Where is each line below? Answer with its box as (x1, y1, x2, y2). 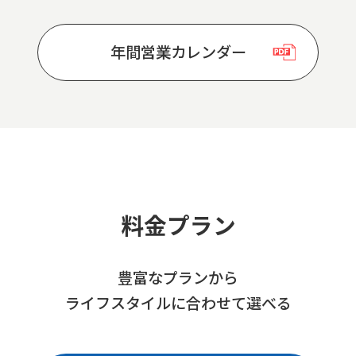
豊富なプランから (118, 265, 238, 288)
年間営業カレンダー (110, 41, 246, 64)
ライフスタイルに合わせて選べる (64, 291, 292, 314)
